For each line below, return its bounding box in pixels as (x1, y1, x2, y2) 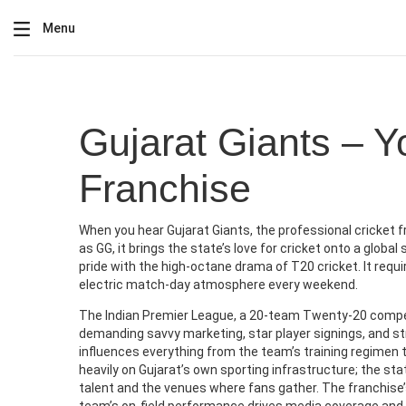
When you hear (79, 223, 167, 237)
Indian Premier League (105, 308, 234, 323)
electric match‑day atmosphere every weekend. (79, 277, 358, 292)
